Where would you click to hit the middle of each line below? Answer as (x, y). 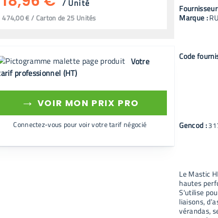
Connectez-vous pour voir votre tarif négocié (80, 124)
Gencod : (194, 125)
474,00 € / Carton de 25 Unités (49, 18)
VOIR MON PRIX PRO (87, 103)
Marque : (194, 18)
